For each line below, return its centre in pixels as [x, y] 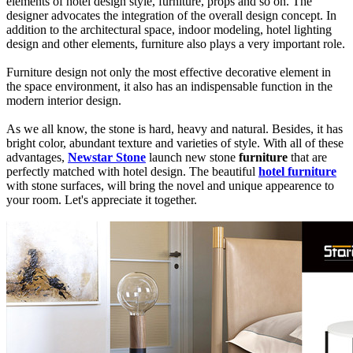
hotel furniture [297, 171]
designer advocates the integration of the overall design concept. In [171, 15]
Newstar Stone [107, 157]
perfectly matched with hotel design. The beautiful [132, 171]
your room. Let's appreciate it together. [102, 199]
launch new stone [192, 157]
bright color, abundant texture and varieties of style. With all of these [175, 143]
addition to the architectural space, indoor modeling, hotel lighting [169, 29]
